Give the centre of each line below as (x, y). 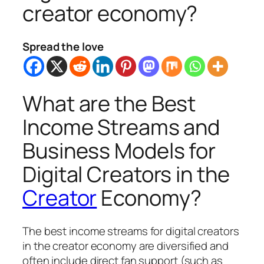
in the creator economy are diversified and (126, 246)
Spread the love (63, 46)
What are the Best (109, 103)
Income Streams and (121, 127)
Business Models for (119, 150)
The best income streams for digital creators (131, 231)
